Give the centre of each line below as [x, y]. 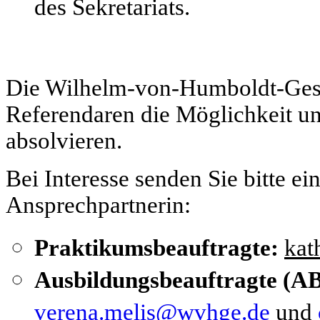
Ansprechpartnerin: [98, 205]
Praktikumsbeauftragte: [159, 247]
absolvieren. [64, 140]
